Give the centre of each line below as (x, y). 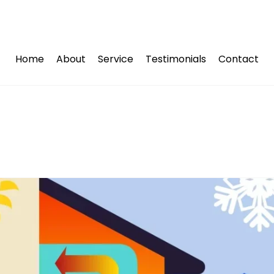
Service (115, 59)
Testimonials (176, 59)
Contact (238, 59)
